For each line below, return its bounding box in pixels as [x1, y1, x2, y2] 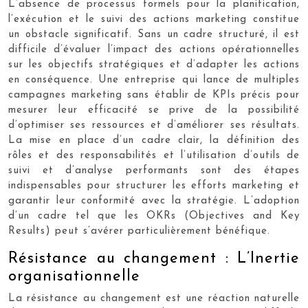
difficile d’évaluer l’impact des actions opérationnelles [8, 45, 300, 55]
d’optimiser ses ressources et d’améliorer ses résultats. [8, 120, 300, 131]
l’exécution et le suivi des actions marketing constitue [8, 14, 300, 25]
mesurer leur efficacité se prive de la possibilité [8, 105, 300, 115]
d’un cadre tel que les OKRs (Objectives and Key [8, 211, 300, 221]
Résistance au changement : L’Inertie [8, 251, 300, 267]
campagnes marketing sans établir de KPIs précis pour [8, 90, 300, 100]
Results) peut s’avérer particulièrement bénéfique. [8, 226, 270, 236]
